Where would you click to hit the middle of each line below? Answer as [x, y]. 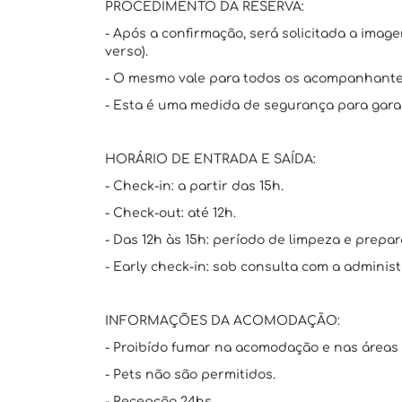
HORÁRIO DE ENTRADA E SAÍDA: [210, 159]
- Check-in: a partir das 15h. [194, 186]
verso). [127, 52]
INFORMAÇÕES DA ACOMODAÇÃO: [223, 321]
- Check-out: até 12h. [170, 213]
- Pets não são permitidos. [190, 375]
